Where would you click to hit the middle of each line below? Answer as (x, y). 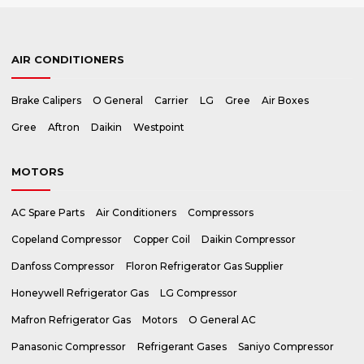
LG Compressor (199, 293)
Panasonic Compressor (69, 347)
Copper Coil (162, 239)
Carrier (171, 100)
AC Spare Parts (48, 212)
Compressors (221, 212)
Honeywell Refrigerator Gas (80, 293)
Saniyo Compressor (286, 347)
